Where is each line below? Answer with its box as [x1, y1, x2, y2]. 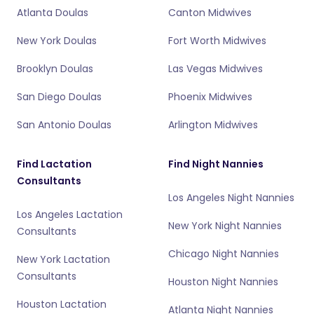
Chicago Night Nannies [168, 247, 279, 261]
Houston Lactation [17, 297, 107, 311]
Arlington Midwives [168, 118, 258, 132]
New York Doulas [17, 34, 97, 48]
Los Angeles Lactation [17, 207, 123, 221]
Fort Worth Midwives [168, 34, 266, 48]
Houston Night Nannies [168, 275, 278, 289]
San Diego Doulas [17, 90, 102, 104]
